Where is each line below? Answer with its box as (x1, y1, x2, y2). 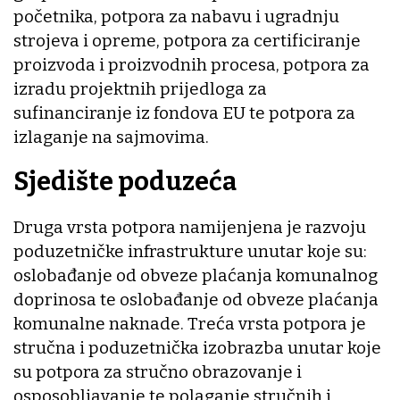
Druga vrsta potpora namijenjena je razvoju (13, 216, 366, 237)
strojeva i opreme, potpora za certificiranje (13, 29, 361, 51)
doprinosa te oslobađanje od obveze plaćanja (13, 288, 379, 310)
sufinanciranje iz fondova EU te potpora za (13, 102, 355, 123)
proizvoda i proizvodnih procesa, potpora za (13, 54, 370, 75)
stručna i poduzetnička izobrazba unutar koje (13, 337, 381, 358)
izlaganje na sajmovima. (13, 126, 209, 147)
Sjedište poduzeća (13, 166, 237, 198)
